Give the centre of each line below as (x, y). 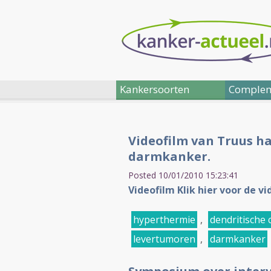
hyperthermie (164, 220)
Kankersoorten (155, 89)
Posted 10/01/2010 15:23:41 (183, 175)
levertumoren (164, 239)
